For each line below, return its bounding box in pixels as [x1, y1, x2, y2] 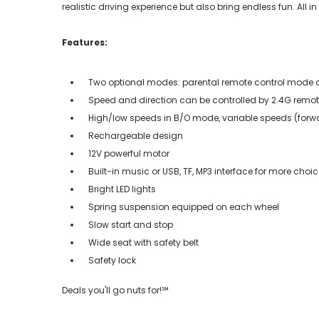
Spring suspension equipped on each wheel [88, 200, 279, 213]
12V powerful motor [88, 147, 169, 159]
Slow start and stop [88, 218, 173, 231]
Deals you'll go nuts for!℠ [62, 283, 169, 296]
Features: [62, 36, 108, 48]
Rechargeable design [88, 129, 183, 142]
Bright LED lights [88, 182, 156, 195]
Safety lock [88, 253, 136, 266]
